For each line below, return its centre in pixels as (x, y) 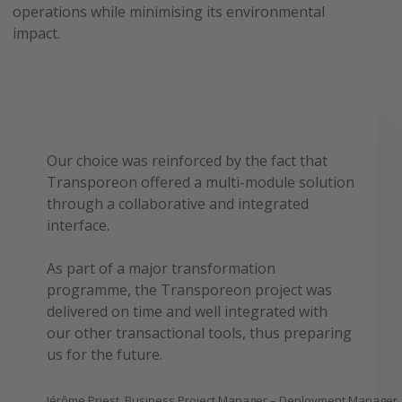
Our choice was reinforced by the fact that (188, 160)
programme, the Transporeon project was (190, 289)
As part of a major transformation (162, 268)
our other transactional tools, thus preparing (200, 332)
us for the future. (105, 354)
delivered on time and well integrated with (188, 311)
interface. (79, 225)
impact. (37, 33)
